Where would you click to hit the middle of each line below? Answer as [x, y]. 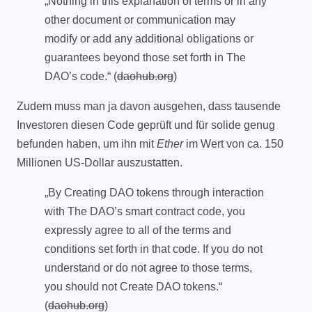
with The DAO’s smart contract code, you [145, 211]
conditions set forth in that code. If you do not [154, 249]
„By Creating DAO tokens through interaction [154, 192]
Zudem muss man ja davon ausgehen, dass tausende [149, 106]
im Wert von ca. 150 [233, 143]
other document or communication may [140, 19]
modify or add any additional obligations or [149, 38]
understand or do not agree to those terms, [148, 267]
